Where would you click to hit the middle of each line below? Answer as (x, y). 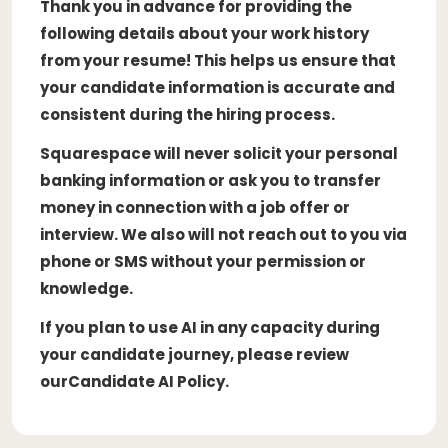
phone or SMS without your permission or (203, 261)
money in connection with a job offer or (195, 207)
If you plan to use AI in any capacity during (210, 327)
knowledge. (86, 288)
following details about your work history (204, 33)
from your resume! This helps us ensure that (218, 60)
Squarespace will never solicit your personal (219, 153)
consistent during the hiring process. (187, 114)
